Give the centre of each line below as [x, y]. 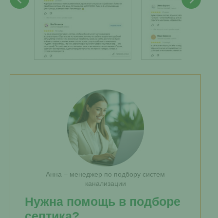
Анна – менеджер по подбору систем [105, 174]
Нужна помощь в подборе [103, 201]
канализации [105, 183]
